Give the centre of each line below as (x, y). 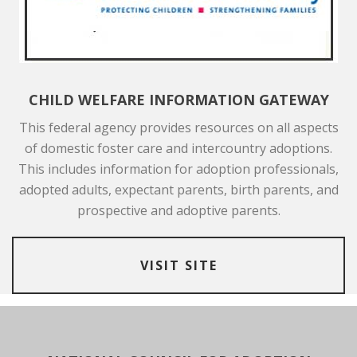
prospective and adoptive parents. (178, 210)
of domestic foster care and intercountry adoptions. (178, 148)
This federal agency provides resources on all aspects (178, 127)
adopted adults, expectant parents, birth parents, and (178, 189)
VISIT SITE (178, 265)
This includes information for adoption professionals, (178, 169)
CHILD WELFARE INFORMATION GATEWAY (178, 99)
